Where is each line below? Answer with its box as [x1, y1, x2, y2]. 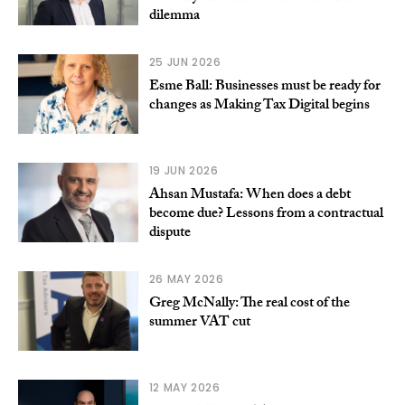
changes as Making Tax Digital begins [148, 93, 370, 118]
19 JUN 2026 [148, 162, 219, 178]
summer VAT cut [148, 310, 250, 335]
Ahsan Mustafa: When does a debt [148, 183, 351, 208]
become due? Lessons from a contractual [148, 202, 383, 227]
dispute [148, 221, 191, 246]
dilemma [148, 4, 200, 29]
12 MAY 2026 [148, 379, 221, 395]
